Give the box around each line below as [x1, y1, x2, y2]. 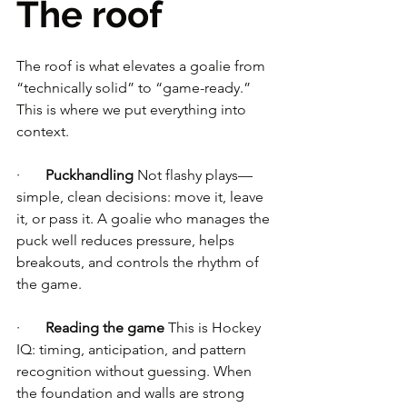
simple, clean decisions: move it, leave [16, 188, 267, 205]
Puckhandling [45, 166, 134, 184]
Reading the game [45, 319, 164, 336]
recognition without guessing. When [16, 362, 255, 380]
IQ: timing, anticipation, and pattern [16, 341, 250, 358]
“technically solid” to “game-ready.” [16, 79, 254, 96]
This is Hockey [164, 319, 264, 336]
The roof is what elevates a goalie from [16, 57, 269, 74]
